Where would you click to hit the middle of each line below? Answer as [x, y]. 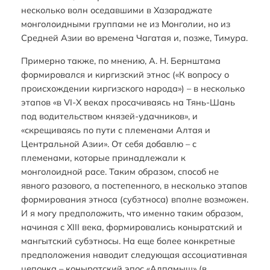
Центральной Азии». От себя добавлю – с [108, 143]
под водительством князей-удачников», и [109, 116]
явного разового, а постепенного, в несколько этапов [134, 185]
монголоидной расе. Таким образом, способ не [120, 171]
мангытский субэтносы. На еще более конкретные [128, 240]
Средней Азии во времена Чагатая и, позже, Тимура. [134, 37]
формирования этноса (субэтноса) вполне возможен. [134, 199]
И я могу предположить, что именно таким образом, [132, 213]
